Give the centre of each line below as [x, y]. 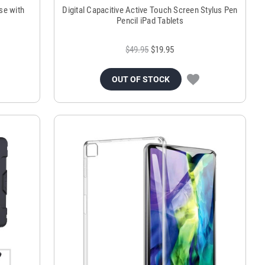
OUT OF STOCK [141, 80]
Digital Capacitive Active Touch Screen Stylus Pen [150, 10]
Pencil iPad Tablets [150, 21]
